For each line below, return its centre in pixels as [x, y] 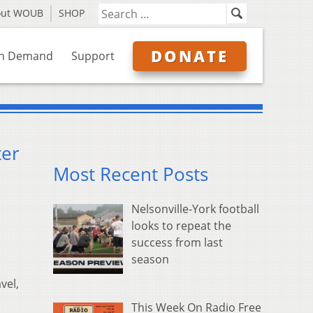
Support [93, 56]
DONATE [190, 56]
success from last [177, 243]
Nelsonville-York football [195, 209]
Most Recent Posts [131, 175]
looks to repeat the [181, 226]
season [150, 260]
